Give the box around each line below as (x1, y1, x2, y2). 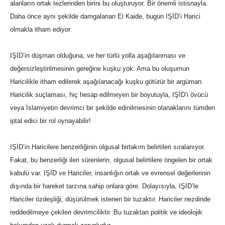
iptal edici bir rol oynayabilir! (10, 117, 91, 125)
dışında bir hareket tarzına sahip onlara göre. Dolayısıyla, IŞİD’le (10, 182, 198, 190)
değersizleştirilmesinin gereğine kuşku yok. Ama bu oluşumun (10, 65, 189, 73)
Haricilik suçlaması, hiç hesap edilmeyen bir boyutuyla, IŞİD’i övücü (10, 91, 208, 99)
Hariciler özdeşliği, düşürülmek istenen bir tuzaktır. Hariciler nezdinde (10, 195, 210, 203)
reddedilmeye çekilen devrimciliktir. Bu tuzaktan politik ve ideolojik (10, 208, 202, 216)
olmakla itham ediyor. (10, 26, 72, 34)
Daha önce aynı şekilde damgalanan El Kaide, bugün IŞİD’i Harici (10, 13, 200, 21)
